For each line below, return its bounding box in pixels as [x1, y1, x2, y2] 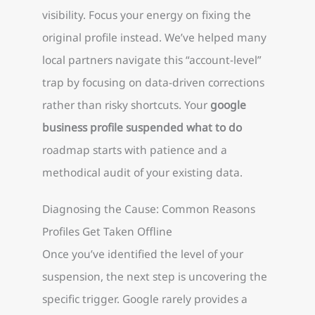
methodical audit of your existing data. [42, 165, 243, 181]
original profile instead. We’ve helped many [42, 30, 266, 46]
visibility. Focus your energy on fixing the [42, 7, 251, 23]
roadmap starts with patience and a [42, 142, 227, 158]
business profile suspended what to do [42, 120, 242, 136]
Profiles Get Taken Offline [42, 223, 172, 239]
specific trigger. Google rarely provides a [42, 290, 247, 307]
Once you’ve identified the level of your [42, 245, 243, 262]
